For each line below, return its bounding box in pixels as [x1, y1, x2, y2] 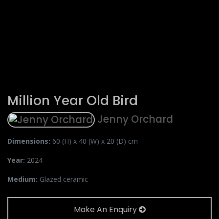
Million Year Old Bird [7, 91, 138, 109]
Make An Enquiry [73, 204, 139, 215]
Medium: [7, 175, 40, 184]
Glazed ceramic [40, 175, 88, 184]
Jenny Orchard [95, 112, 173, 126]
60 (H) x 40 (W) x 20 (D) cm [52, 136, 138, 146]
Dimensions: [7, 136, 52, 146]
